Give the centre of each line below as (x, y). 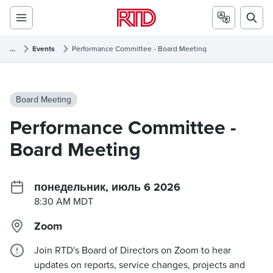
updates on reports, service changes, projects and (140, 265)
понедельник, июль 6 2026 (107, 187)
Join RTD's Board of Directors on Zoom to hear (133, 250)
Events (44, 49)
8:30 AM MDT (64, 201)
